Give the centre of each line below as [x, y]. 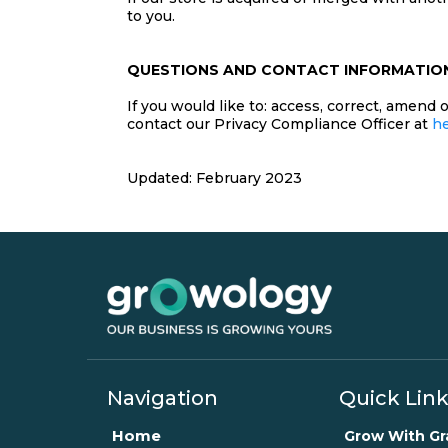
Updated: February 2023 [214, 178]
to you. [151, 16]
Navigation [162, 397]
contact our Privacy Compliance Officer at [279, 124]
